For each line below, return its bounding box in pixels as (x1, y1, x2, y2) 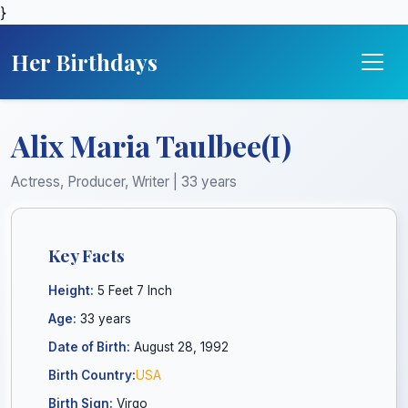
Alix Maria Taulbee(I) (11, 126, 291, 165)
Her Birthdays (11, 47, 158, 76)
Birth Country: (48, 368, 136, 382)
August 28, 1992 (130, 340, 229, 354)
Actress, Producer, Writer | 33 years (11, 173, 237, 190)
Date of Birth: (48, 340, 130, 354)
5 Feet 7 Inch (94, 283, 172, 298)
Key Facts (48, 243, 125, 267)
